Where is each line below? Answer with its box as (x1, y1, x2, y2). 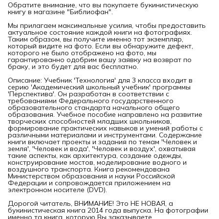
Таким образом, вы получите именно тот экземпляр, (8, 34, 183, 44)
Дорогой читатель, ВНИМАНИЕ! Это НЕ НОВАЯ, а (8, 198, 173, 208)
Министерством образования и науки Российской (8, 171, 175, 180)
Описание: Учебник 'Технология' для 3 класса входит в (8, 75, 193, 85)
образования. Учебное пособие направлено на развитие (8, 109, 202, 119)
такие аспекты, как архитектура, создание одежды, (8, 151, 182, 160)
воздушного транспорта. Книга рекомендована (8, 164, 170, 174)
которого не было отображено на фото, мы (8, 48, 156, 57)
